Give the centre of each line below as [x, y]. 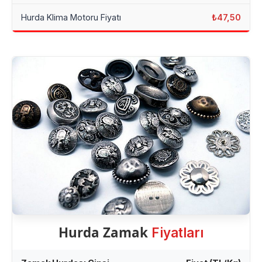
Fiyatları [177, 232]
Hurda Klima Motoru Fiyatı [71, 17]
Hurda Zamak [105, 232]
